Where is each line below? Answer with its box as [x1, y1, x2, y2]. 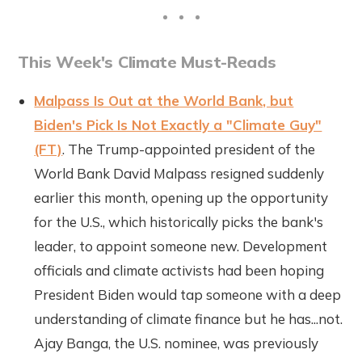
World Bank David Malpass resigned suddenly [34, 164, 325, 182]
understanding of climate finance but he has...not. [34, 309, 343, 327]
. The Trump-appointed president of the [62, 140, 316, 158]
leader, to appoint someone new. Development [34, 237, 328, 255]
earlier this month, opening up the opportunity [34, 188, 329, 206]
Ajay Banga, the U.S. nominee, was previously [34, 334, 319, 351]
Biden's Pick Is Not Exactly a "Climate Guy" [34, 116, 322, 133]
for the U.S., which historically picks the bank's [34, 213, 324, 230]
